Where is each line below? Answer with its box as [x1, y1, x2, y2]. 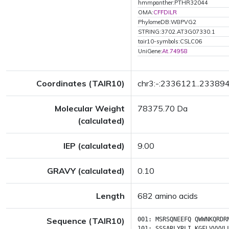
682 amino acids [138, 191, 198, 201]
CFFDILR [153, 9, 177, 16]
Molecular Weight [55, 103, 125, 113]
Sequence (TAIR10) [47, 216, 125, 226]
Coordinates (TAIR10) [36, 78, 125, 88]
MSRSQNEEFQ [155, 216, 191, 223]
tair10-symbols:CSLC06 [138, 38, 202, 45]
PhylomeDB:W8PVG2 [138, 18, 196, 26]
